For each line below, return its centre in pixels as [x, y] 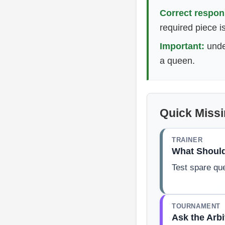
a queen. [177, 61]
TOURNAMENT [196, 206]
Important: [182, 46]
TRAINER [187, 140]
